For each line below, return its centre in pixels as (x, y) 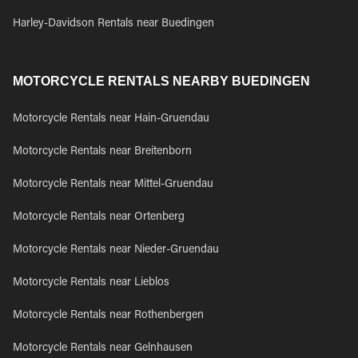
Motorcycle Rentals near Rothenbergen (108, 316)
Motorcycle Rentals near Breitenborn (102, 152)
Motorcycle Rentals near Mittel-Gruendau (113, 185)
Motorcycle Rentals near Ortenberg (99, 217)
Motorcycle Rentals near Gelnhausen (103, 348)
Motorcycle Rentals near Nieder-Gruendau (116, 250)
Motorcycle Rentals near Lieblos (91, 283)
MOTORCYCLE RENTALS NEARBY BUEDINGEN (161, 81)
